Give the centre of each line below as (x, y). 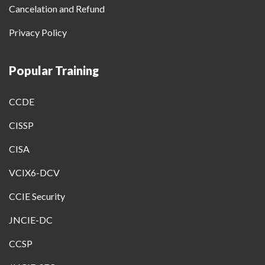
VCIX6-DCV (34, 173)
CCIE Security (37, 196)
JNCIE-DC (31, 220)
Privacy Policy (38, 33)
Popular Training (54, 71)
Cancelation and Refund (57, 9)
